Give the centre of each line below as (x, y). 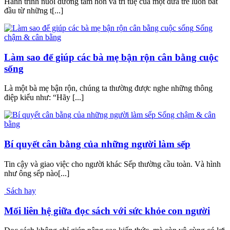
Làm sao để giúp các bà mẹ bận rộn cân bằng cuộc (111, 57)
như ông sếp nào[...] (37, 173)
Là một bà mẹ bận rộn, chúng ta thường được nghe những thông (108, 88)
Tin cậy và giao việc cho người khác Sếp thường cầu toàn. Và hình (112, 164)
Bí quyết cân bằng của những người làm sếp (97, 144)
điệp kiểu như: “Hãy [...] (44, 98)
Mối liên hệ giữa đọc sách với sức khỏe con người (107, 210)
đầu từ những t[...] (34, 11)
